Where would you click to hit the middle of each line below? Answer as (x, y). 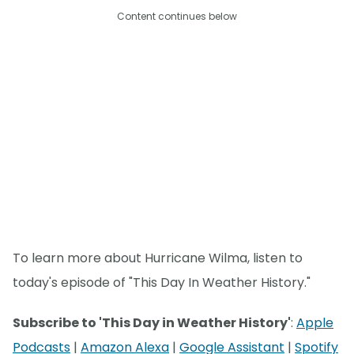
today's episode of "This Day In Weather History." (162, 283)
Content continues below (177, 17)
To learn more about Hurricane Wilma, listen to (158, 258)
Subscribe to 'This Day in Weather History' (152, 322)
